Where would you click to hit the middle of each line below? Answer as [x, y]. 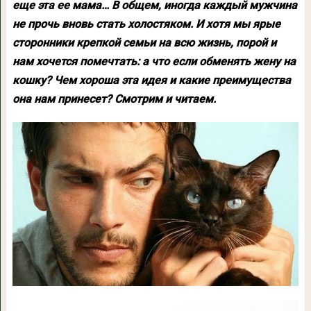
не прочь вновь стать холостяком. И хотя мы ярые [146, 24]
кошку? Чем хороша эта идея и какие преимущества [151, 80]
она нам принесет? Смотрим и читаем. [114, 99]
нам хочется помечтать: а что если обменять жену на [154, 61]
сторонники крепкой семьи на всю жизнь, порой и [144, 43]
